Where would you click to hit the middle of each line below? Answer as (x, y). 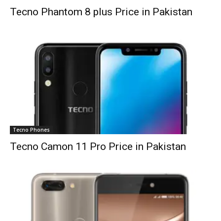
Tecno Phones (31, 130)
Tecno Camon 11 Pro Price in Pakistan (98, 147)
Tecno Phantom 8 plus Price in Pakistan (101, 12)
